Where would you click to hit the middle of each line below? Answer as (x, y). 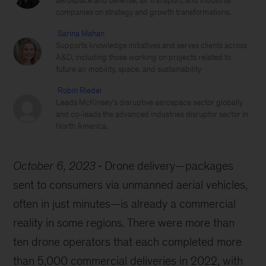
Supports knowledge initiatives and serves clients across (152, 45)
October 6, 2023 (55, 166)
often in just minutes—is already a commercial (125, 204)
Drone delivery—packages (169, 166)
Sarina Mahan (81, 34)
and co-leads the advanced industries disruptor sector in (152, 114)
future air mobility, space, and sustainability (129, 69)
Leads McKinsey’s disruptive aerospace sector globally (150, 102)
